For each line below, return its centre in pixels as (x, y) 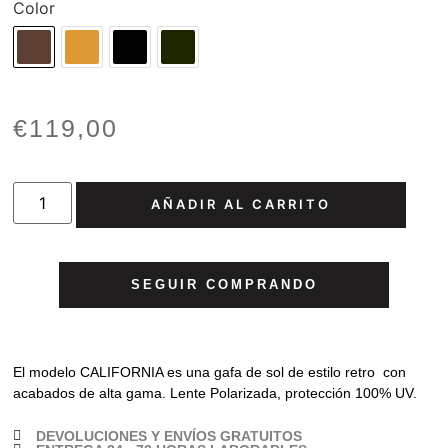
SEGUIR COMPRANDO (224, 285)
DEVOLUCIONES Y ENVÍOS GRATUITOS (168, 435)
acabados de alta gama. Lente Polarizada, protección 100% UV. (215, 392)
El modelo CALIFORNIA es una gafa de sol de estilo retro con (210, 371)
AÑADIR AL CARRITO (240, 204)
